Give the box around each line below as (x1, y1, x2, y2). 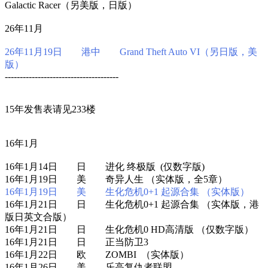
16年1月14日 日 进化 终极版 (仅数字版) (5, 161, 205, 172)
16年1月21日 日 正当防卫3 (5, 236, 148, 247)
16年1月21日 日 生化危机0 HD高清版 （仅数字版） (5, 224, 254, 234)
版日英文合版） (5, 211, 72, 222)
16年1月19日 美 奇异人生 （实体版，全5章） (5, 173, 227, 184)
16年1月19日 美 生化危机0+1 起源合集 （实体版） (5, 186, 249, 197)
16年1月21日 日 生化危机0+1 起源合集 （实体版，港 (5, 199, 259, 209)
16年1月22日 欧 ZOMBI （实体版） (5, 249, 189, 260)
